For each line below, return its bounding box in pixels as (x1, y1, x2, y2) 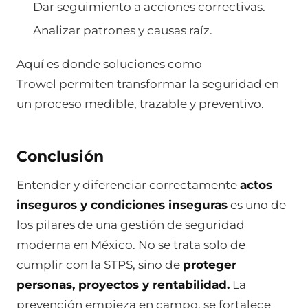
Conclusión (16, 147, 104, 166)
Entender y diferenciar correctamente (16, 177, 240, 192)
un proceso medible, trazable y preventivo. (16, 97, 264, 111)
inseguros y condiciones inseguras (16, 197, 228, 212)
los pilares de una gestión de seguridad (16, 217, 245, 232)
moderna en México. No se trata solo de (16, 237, 245, 252)
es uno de (228, 197, 286, 212)
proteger (183, 257, 236, 272)
